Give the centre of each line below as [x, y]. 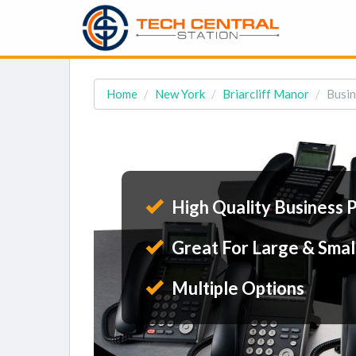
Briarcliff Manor [266, 94]
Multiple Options [236, 288]
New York [180, 94]
